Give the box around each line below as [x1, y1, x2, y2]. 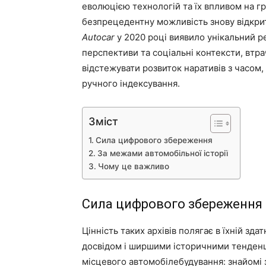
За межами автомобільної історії [97, 148, 228, 158]
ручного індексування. [82, 78, 180, 89]
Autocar [82, 31, 115, 43]
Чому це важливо [97, 161, 169, 171]
